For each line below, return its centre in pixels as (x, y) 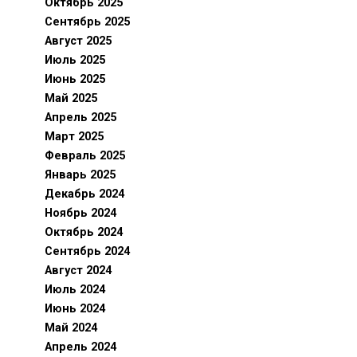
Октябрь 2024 (84, 232)
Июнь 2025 (75, 79)
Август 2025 (78, 41)
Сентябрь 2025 (87, 22)
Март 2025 (74, 137)
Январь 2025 (80, 175)
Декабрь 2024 (84, 194)
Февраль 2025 (85, 156)
